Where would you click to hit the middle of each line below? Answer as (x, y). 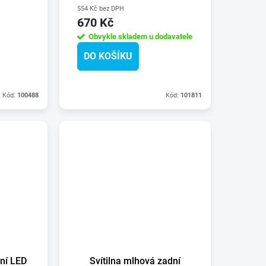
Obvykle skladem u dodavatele (141, 36)
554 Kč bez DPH (101, 8)
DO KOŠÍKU (108, 56)
